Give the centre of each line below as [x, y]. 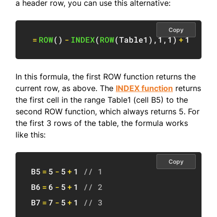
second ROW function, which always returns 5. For [108, 112]
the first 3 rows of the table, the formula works [102, 123]
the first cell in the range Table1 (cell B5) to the [102, 100]
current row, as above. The [66, 88]
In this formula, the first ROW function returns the [106, 77]
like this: [31, 135]
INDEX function [144, 88]
